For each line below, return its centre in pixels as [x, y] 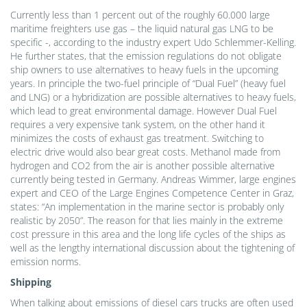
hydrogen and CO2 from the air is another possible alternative [143, 165]
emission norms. [46, 261]
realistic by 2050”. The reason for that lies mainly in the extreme [147, 220]
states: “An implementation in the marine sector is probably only [147, 206]
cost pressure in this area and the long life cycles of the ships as [148, 234]
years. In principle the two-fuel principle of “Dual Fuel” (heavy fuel [148, 83]
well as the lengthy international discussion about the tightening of [152, 247]
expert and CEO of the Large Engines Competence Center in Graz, [152, 193]
